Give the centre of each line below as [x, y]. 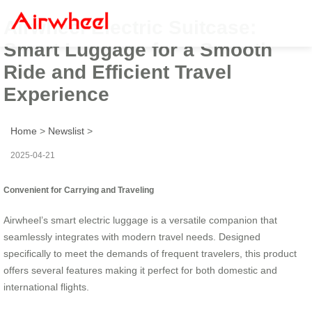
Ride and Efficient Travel [118, 72]
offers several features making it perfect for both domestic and [140, 270]
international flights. [46, 287]
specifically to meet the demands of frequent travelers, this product [150, 253]
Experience [56, 94]
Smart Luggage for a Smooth [138, 49]
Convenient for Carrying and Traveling [79, 189]
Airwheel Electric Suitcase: [130, 27]
